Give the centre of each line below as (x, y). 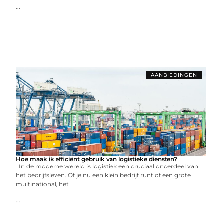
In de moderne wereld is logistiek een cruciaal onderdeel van (107, 166)
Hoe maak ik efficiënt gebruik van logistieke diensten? (97, 159)
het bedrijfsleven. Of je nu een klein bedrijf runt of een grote (104, 175)
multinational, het (43, 184)
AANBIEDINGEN (174, 75)
